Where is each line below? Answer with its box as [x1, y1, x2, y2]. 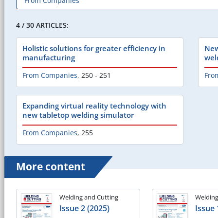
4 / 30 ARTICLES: [16, 20, 69, 30]
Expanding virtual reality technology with [22, 100, 166, 110]
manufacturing [22, 52, 75, 62]
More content [16, 159, 85, 173]
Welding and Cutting [59, 192, 118, 201]
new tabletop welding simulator [22, 109, 134, 120]
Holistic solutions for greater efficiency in [22, 43, 165, 53]
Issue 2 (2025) [59, 202, 109, 214]
